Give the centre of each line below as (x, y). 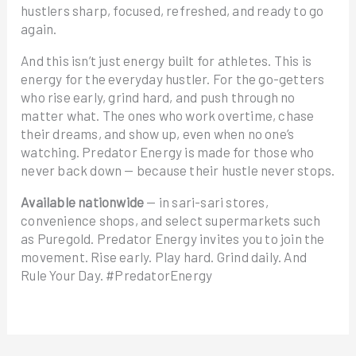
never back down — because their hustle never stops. (178, 170)
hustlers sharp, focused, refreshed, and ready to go (172, 10)
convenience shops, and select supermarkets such (171, 220)
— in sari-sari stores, (207, 202)
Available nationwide (84, 202)
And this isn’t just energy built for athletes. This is (166, 60)
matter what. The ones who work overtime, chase (168, 115)
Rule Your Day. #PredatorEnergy (117, 275)
